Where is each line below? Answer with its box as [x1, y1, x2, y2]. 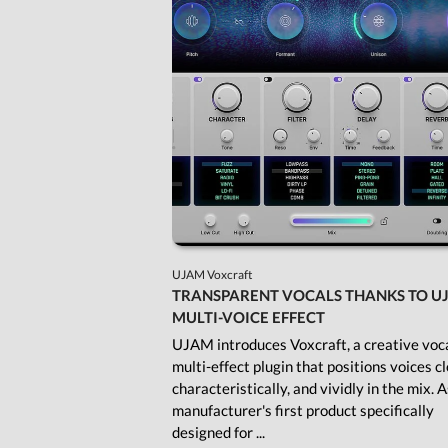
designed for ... [172, 423, 265, 442]
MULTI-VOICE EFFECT [172, 308, 325, 327]
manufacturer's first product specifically [172, 401, 434, 420]
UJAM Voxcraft [172, 267, 254, 283]
